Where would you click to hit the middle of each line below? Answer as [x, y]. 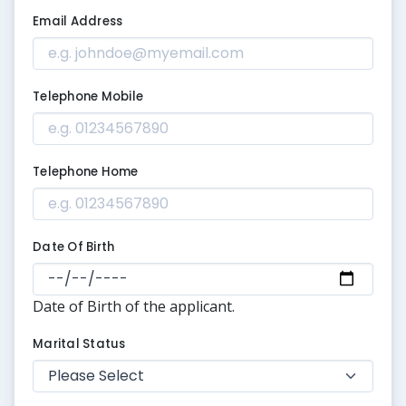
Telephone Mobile [88, 96]
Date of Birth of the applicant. [134, 306]
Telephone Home [86, 171]
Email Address [78, 21]
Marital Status [79, 343]
